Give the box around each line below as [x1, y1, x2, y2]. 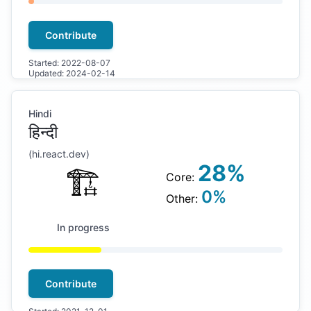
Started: [28, 58, 61, 68]
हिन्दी [28, 122, 58, 142]
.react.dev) [40, 148, 90, 160]
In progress [56, 221, 110, 233]
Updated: [28, 68, 66, 78]
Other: [165, 192, 201, 205]
